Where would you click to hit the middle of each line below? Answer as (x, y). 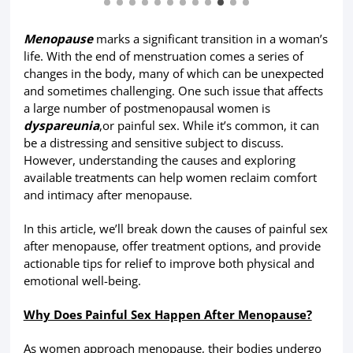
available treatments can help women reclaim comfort (170, 177)
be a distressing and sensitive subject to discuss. (153, 142)
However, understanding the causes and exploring (159, 160)
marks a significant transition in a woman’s (210, 38)
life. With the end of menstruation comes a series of (163, 56)
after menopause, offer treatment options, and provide (172, 245)
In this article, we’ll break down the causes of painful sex (175, 228)
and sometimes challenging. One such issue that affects (173, 90)
